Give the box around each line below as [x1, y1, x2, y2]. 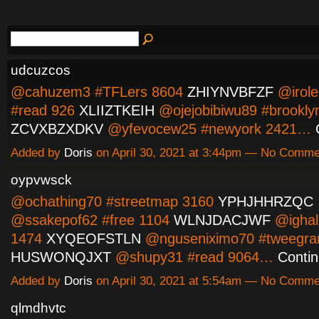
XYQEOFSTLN [46, 230, 141, 246]
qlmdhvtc [11, 300, 66, 315]
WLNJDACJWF [174, 211, 271, 228]
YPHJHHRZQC [218, 193, 313, 209]
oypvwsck [11, 172, 72, 187]
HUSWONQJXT [11, 249, 111, 265]
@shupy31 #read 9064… [111, 249, 278, 265]
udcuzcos [11, 62, 70, 78]
